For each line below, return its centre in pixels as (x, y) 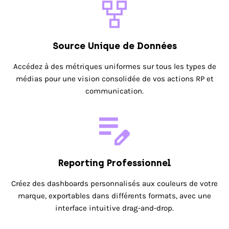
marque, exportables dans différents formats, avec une (114, 196)
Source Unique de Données (114, 46)
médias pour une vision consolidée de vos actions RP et (114, 79)
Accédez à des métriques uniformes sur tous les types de (114, 66)
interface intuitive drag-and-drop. (114, 208)
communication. (114, 91)
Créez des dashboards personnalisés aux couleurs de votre (114, 184)
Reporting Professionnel (114, 163)
